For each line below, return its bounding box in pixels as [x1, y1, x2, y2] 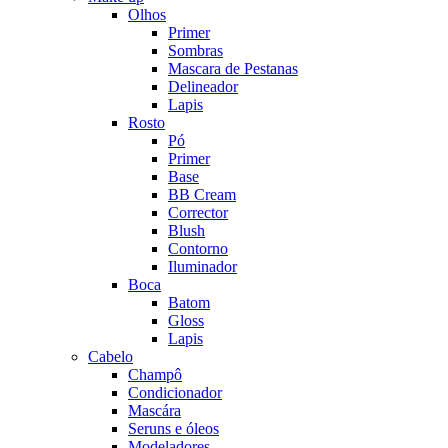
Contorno [168, 240, 228, 258]
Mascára [128, 402, 181, 420]
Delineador [168, 78, 238, 96]
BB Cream [168, 186, 236, 204]
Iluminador [168, 258, 237, 276]
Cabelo [88, 348, 133, 366]
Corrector [168, 204, 228, 222]
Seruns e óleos [128, 420, 219, 438]
